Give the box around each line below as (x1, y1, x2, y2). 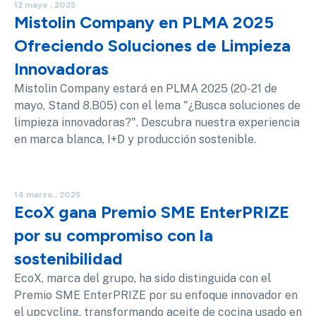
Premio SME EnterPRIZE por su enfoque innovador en (14, 288, 298, 302)
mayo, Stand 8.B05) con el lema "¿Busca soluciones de (14, 98, 300, 112)
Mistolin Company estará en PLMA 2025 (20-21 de (14, 81, 277, 95)
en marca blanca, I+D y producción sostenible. (14, 132, 256, 146)
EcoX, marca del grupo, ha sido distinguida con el (14, 271, 271, 285)
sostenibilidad (14, 248, 123, 269)
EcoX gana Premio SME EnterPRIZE (14, 201, 289, 222)
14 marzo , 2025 (14, 189, 80, 200)
